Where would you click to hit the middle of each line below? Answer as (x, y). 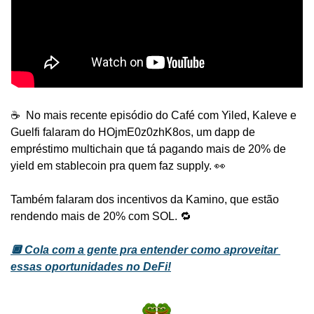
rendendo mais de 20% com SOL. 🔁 (101, 217)
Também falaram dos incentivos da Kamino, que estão (145, 200)
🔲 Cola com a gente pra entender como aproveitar (144, 250)
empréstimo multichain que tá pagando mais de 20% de (148, 149)
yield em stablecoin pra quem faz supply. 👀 (118, 166)
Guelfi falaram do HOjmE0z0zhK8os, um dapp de (133, 132)
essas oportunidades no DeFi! (91, 267)
